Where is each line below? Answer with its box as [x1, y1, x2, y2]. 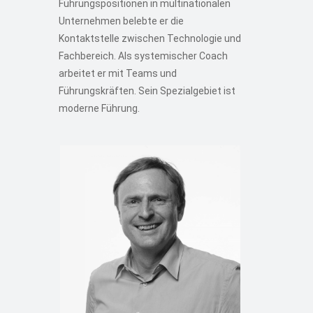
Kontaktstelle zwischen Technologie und [58, 32, 241, 44]
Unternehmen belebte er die [58, 15, 184, 27]
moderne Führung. [58, 102, 140, 114]
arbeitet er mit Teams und [58, 67, 177, 79]
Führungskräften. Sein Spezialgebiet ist [58, 85, 235, 96]
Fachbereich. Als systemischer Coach [58, 50, 228, 61]
